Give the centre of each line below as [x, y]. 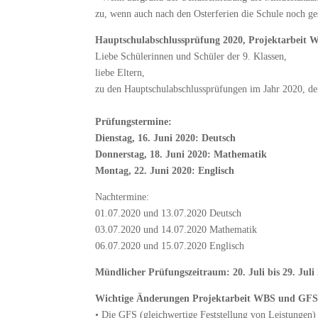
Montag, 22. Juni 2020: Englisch [165, 170]
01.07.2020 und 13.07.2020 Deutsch [169, 213]
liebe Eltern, [120, 72]
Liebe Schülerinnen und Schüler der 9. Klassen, [191, 56]
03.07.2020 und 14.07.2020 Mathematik [176, 229]
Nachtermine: [122, 197]
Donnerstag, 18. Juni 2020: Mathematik [181, 154]
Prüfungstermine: [134, 121]
